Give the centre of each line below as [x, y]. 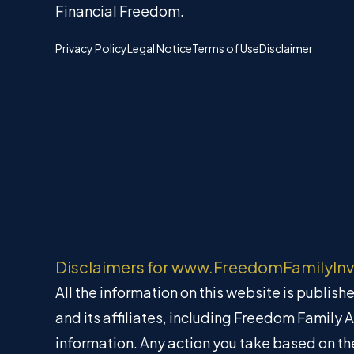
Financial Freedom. [120, 11]
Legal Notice [160, 48]
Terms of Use [226, 48]
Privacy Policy [91, 48]
